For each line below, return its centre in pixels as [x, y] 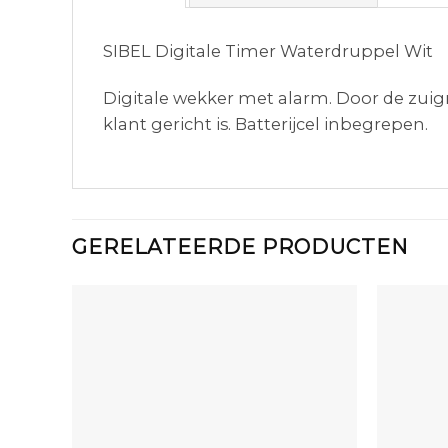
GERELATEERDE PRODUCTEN [240, 247]
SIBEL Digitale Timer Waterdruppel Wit [268, 51]
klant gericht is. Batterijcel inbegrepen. [265, 124]
